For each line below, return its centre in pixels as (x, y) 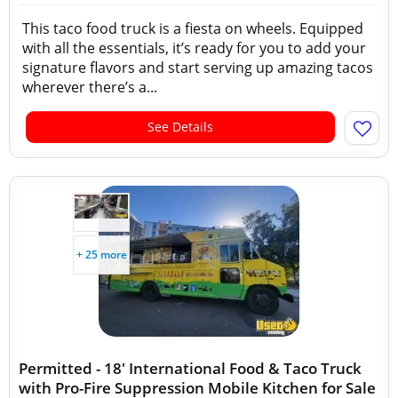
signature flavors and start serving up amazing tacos (198, 68)
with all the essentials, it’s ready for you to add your (194, 48)
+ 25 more (101, 255)
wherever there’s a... (90, 87)
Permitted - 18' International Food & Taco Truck (190, 368)
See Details (180, 127)
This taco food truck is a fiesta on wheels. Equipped (193, 28)
